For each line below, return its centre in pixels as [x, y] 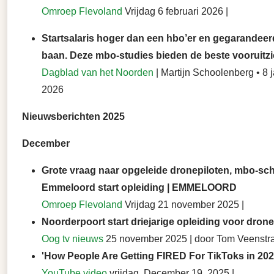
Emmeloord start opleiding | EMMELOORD [139, 188]
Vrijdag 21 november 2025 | [183, 205]
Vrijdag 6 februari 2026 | [175, 12]
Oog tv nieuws [72, 239]
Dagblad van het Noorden [98, 73]
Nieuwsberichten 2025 [73, 117]
